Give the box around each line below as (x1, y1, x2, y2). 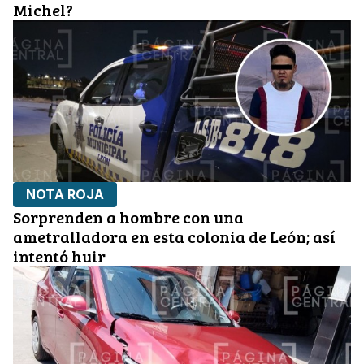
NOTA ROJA (26, 186, 104, 203)
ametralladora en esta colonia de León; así (13, 225, 336, 249)
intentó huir (13, 245, 106, 268)
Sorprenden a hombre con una (13, 206, 244, 229)
